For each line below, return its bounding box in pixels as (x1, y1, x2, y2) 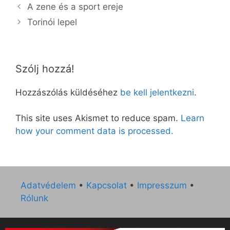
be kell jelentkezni (120, 87, 194, 98)
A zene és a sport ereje (27, 1, 124, 12)
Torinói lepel (27, 16, 78, 27)
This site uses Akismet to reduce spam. (15, 113, 181, 124)
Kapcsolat (86, 180, 127, 190)
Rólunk (21, 193, 48, 203)
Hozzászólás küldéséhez (15, 87, 120, 98)
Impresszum (137, 180, 187, 190)
